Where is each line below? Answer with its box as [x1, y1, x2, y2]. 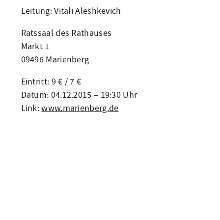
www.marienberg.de [41, 103, 119, 114]
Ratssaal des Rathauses [21, 27, 112, 39]
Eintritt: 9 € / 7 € [21, 76, 82, 87]
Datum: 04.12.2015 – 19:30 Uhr [21, 89, 137, 101]
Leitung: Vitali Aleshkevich [21, 5, 121, 17]
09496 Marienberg [21, 54, 89, 65]
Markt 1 [21, 41, 50, 52]
